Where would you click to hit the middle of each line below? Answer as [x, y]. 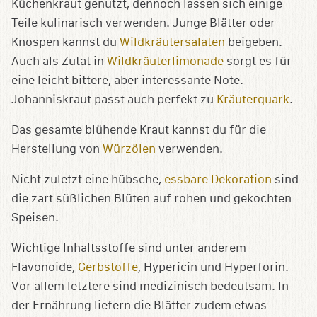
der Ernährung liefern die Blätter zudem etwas [139, 306]
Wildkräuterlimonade [165, 62]
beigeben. [254, 42]
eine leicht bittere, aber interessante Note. [127, 81]
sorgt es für [258, 62]
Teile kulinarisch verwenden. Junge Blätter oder [143, 23]
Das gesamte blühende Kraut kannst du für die [139, 130]
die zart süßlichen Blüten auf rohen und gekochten [151, 199]
